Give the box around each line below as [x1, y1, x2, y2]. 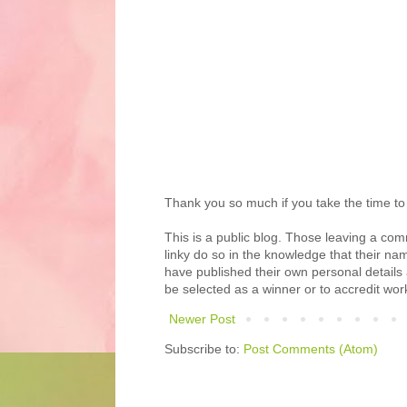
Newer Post [169, 311, 235, 326]
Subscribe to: [164, 341, 243, 356]
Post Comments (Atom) [243, 341, 378, 356]
